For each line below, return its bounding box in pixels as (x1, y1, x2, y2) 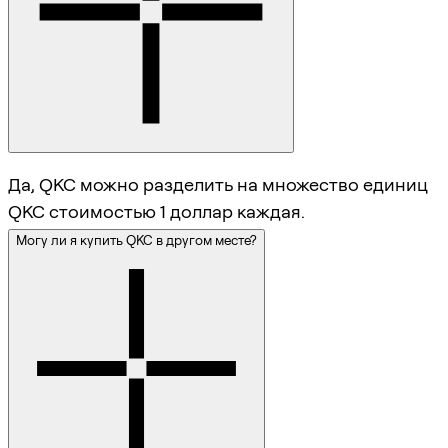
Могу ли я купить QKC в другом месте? (16, 232, 257, 249)
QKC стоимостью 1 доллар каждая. (8, 201, 305, 223)
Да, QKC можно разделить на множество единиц (8, 174, 428, 196)
